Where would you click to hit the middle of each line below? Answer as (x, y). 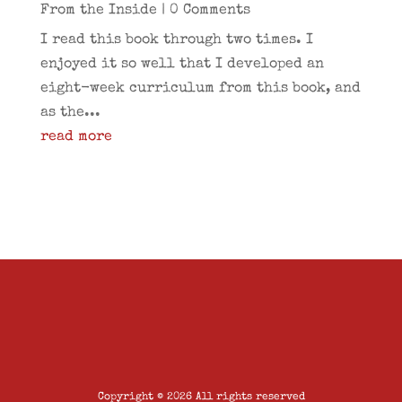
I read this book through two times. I (176, 40)
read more (76, 137)
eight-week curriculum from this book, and (200, 89)
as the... (70, 113)
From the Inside (98, 11)
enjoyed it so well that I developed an (182, 65)
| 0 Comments (203, 11)
